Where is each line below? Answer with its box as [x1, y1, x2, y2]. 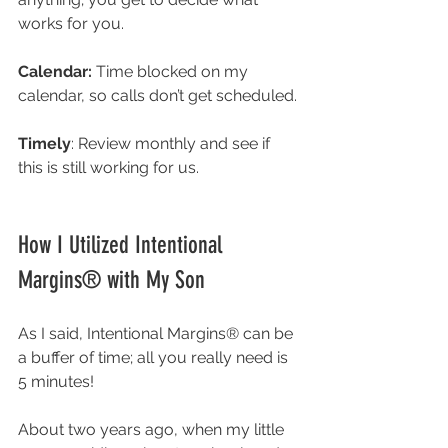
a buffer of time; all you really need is [18, 348, 292, 368]
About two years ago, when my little [18, 420, 288, 440]
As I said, [18, 324, 87, 344]
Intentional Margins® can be [87, 324, 297, 344]
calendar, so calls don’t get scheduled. [18, 86, 301, 106]
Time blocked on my [96, 62, 252, 82]
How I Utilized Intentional [18, 231, 228, 260]
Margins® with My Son [18, 266, 205, 295]
